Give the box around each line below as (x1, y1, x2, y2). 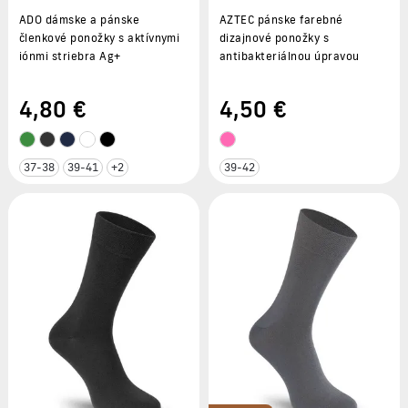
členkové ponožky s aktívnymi (19, 30, 180, 45)
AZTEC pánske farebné (219, 12, 343, 26)
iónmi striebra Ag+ (19, 48, 121, 63)
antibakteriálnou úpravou (219, 48, 360, 63)
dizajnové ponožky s (219, 30, 330, 45)
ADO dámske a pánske (19, 12, 140, 26)
